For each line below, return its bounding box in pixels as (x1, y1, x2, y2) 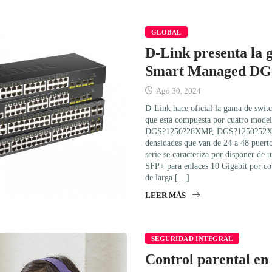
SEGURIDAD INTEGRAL (151, 234, 233, 242)
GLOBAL (151, 28, 182, 36)
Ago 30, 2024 (154, 86, 201, 95)
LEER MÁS (145, 190, 186, 200)
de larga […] (145, 172, 189, 182)
